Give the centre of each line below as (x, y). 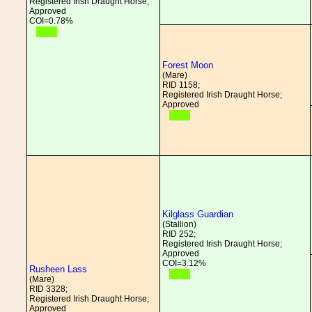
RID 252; (179, 234)
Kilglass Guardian (198, 214)
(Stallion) (179, 224)
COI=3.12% (184, 263)
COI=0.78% (51, 21)
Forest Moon (188, 65)
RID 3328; (48, 289)
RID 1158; (181, 85)
